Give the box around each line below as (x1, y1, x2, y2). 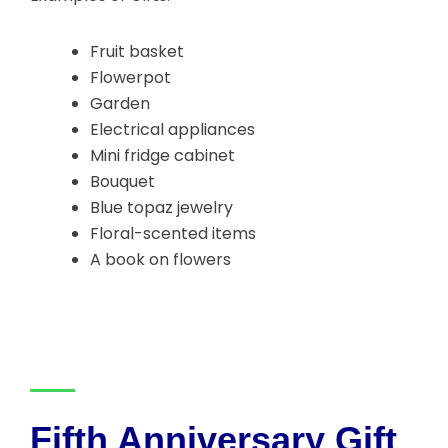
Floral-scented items (90, 222, 256, 246)
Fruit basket (90, 40, 184, 64)
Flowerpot (90, 66, 171, 90)
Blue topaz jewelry (90, 196, 233, 220)
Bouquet (90, 170, 155, 194)
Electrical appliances (90, 118, 255, 142)
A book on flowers (90, 248, 231, 272)
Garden (90, 92, 150, 116)
